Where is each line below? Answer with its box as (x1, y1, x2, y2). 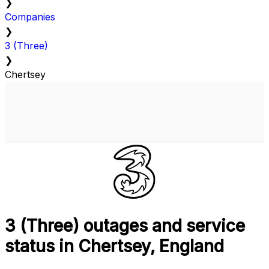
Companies (5, 11, 55, 23)
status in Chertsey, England (5, 236, 224, 257)
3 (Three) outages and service (5, 216, 245, 237)
